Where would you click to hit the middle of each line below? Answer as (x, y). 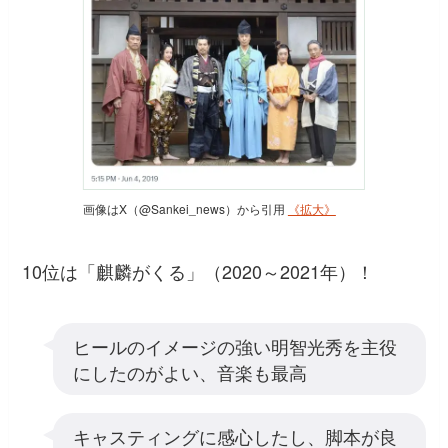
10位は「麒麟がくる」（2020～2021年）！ (198, 270)
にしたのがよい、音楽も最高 (189, 371)
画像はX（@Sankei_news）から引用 (185, 208)
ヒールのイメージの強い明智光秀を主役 (234, 345)
